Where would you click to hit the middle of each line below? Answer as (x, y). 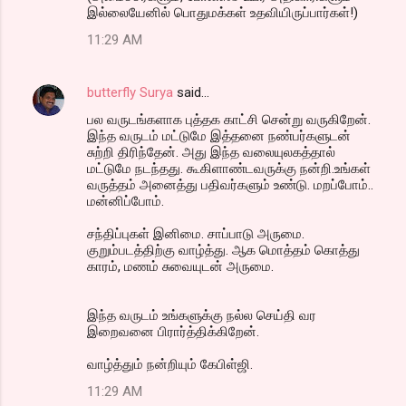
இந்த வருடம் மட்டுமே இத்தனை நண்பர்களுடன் (219, 135)
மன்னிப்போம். (126, 201)
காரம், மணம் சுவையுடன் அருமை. (180, 266)
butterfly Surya (130, 92)
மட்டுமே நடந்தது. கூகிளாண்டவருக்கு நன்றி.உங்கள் (229, 168)
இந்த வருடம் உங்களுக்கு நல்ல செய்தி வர (202, 315)
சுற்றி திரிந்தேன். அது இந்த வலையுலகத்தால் (211, 152)
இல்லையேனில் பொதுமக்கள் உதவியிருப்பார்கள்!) (222, 12)
